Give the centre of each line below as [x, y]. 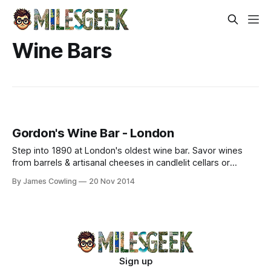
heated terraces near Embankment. [85, 175]
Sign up [135, 261]
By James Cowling [45, 181]
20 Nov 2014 [112, 181]
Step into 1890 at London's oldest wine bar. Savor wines [127, 151]
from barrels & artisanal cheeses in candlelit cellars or [121, 163]
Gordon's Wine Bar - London [93, 133]
